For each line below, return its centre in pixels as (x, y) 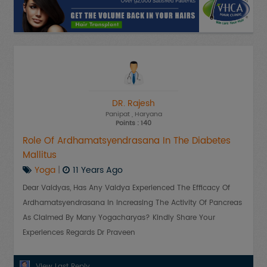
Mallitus (40, 155)
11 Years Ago (98, 170)
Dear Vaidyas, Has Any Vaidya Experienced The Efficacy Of (126, 188)
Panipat (117, 114)
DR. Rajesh (133, 103)
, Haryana (147, 114)
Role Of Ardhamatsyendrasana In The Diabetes (127, 141)
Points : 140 (133, 123)
